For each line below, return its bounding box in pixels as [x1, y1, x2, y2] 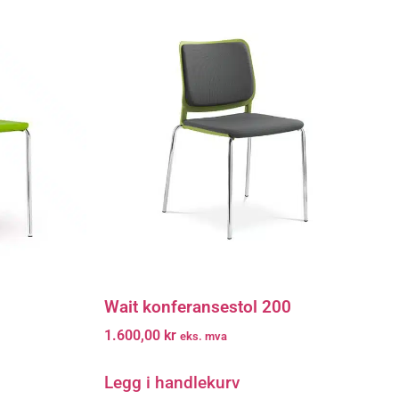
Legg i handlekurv [104, 372, 240, 394]
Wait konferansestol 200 [104, 296, 291, 317]
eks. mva [180, 330, 227, 344]
